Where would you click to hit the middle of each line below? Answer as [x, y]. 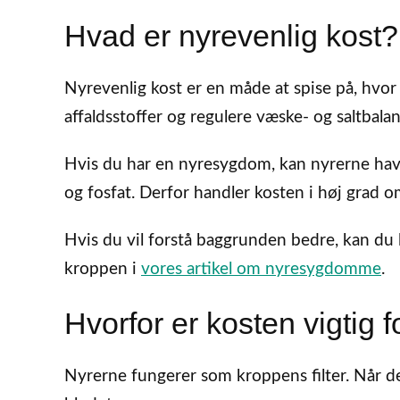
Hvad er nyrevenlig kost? [231, 35]
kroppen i [103, 269]
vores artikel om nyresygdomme [261, 269]
